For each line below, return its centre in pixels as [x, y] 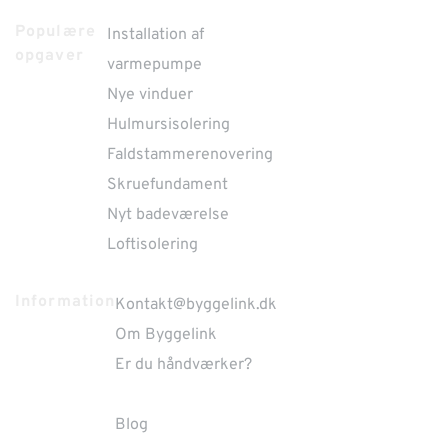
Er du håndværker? [184, 365]
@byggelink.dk [225, 305]
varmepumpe [154, 65]
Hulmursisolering [168, 125]
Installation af [155, 35]
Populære [55, 32]
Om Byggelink [166, 335]
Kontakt [144, 305]
